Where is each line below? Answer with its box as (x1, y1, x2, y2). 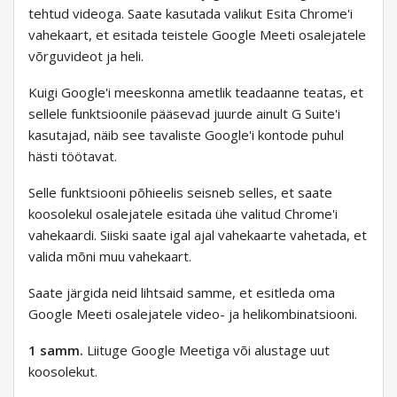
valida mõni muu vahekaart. (28, 247, 195, 266)
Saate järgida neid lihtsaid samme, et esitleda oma (28, 284, 335, 302)
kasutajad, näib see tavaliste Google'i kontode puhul (28, 126, 344, 144)
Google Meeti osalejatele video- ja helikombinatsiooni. (28, 305, 357, 323)
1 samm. (28, 341, 83, 360)
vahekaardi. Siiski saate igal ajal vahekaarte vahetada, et (28, 226, 367, 245)
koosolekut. (28, 362, 97, 381)
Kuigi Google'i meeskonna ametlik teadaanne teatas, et (28, 83, 363, 102)
